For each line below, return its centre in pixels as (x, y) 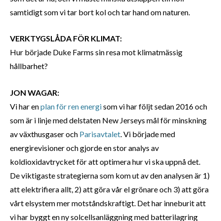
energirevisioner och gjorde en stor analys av (84, 147)
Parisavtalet (100, 134)
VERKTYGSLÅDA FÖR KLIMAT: (67, 38)
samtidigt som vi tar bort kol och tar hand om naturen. (100, 12)
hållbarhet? (30, 66)
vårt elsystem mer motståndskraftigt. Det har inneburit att (108, 203)
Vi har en (25, 106)
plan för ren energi (71, 106)
